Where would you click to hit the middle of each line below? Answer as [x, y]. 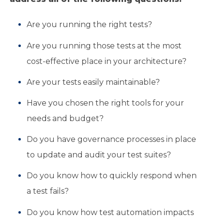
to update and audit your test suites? [99, 155]
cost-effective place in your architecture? [107, 61]
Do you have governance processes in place [112, 139]
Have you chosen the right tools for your [106, 103]
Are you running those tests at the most [104, 46]
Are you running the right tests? [90, 25]
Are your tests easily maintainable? [93, 82]
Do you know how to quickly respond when [112, 176]
